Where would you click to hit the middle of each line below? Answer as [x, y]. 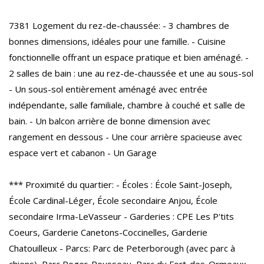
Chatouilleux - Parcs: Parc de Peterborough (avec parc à [122, 248]
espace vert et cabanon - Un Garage [83, 152]
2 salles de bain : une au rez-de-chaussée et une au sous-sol [131, 73]
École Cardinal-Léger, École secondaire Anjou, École [113, 200]
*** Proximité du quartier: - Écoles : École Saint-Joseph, [121, 184]
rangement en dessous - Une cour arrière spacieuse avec [126, 136]
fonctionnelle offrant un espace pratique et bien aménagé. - [129, 57]
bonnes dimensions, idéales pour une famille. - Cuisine [117, 41]
